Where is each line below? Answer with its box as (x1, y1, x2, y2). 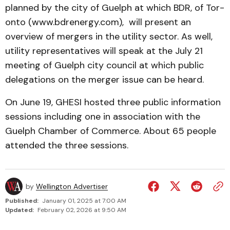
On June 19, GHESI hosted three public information (5, 96, 221, 108)
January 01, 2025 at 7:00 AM (42, 197, 126, 205)
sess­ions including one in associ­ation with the (5, 110, 200, 123)
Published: (5, 197, 39, 205)
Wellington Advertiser (36, 182, 108, 191)
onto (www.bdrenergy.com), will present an (5, 16, 191, 28)
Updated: (5, 206, 34, 214)
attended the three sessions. (5, 139, 128, 151)
